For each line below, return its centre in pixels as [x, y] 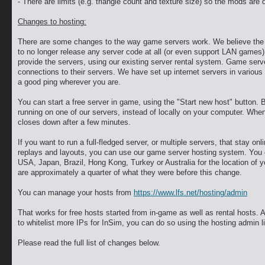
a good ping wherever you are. [69, 82]
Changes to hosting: [52, 22]
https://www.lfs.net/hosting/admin [190, 193]
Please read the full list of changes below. [89, 243]
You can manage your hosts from [76, 193]
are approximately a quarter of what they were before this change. [130, 172]
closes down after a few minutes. [74, 122]
